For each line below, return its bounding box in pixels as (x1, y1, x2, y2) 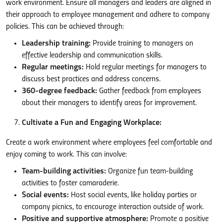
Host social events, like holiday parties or (69, 191, 197, 199)
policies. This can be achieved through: (6, 22, 124, 31)
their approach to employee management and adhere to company (6, 10, 210, 19)
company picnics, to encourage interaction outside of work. (22, 203, 204, 211)
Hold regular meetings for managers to (84, 63, 207, 71)
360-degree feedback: (22, 87, 97, 95)
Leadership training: (22, 39, 91, 48)
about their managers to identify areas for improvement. (22, 99, 197, 107)
